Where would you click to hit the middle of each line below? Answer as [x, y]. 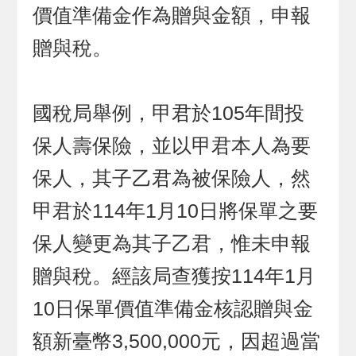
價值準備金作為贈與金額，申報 [172, 15]
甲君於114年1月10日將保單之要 [176, 211]
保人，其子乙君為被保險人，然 [172, 178]
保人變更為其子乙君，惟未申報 [172, 243]
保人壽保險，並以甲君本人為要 [172, 145]
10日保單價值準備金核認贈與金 [173, 308]
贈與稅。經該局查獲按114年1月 [174, 276]
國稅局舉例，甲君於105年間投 [169, 113]
